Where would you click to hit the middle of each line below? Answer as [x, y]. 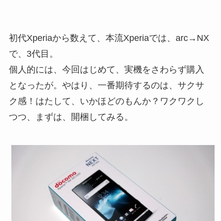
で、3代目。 [33, 54]
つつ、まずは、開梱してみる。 [71, 117]
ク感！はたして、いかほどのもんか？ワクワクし [106, 101]
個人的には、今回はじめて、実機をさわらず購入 [106, 70]
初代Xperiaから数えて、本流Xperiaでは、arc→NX [109, 38]
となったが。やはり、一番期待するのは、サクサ [106, 86]
